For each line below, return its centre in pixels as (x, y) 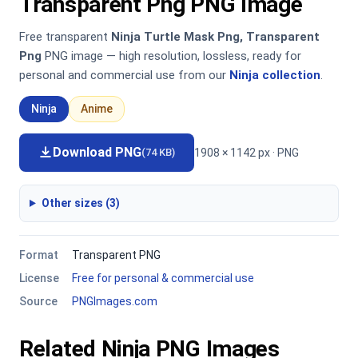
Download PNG (97, 152)
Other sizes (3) (80, 203)
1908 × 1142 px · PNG (247, 152)
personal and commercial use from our (124, 75)
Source (38, 301)
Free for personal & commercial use (163, 278)
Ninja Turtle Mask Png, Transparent (215, 37)
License (39, 278)
